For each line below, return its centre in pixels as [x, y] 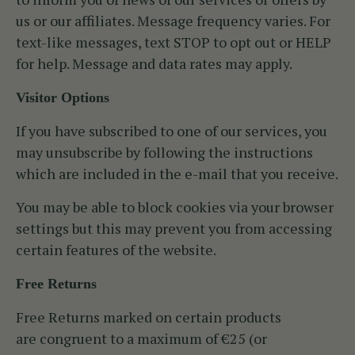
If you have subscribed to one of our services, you [172, 131]
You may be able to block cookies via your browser [175, 207]
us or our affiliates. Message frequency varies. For [173, 21]
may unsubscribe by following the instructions [164, 153]
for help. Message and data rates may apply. [154, 64]
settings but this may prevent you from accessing [174, 229]
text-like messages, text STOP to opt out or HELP [174, 42]
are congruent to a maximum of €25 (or [141, 339]
